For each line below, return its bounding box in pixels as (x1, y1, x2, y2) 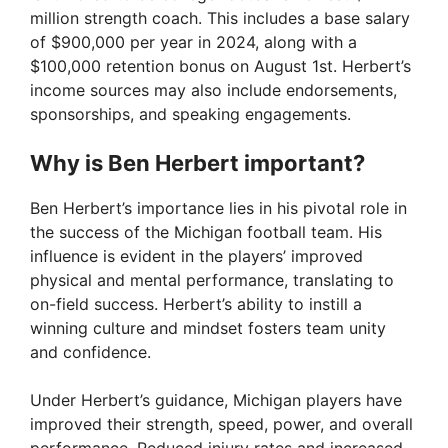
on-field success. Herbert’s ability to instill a (30, 294, 362, 315)
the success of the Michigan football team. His (30, 222, 382, 243)
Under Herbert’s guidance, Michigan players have (30, 390, 402, 411)
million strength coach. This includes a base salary (30, 8, 410, 29)
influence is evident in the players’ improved (30, 246, 363, 267)
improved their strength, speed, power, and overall (30, 414, 413, 435)
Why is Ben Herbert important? (30, 150, 365, 177)
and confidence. (30, 342, 151, 363)
